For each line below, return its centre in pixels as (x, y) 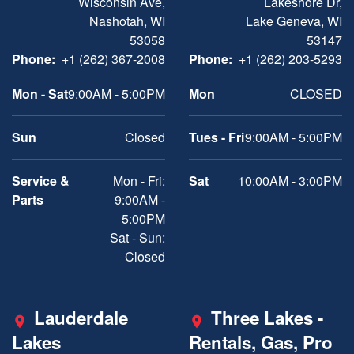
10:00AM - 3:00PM (290, 181)
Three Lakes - (267, 318)
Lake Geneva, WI (294, 21)
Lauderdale (81, 318)
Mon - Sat (40, 94)
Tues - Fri (217, 137)
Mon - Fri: (139, 181)
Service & (41, 181)
